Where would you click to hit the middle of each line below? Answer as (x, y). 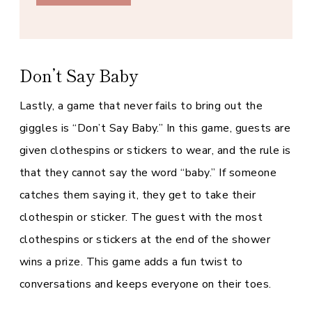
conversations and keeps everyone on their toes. (146, 284)
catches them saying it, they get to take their (138, 195)
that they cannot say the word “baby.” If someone (148, 173)
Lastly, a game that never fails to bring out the (141, 106)
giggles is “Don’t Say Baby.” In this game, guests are (155, 128)
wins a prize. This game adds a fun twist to (131, 262)
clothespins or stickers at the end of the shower (145, 240)
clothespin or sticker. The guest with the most (141, 217)
